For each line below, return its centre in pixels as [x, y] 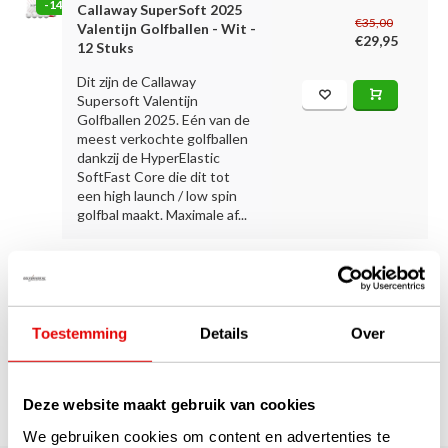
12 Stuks [106, 47]
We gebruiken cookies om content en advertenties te [206, 436]
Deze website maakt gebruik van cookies [169, 404]
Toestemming [80, 333]
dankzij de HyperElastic [149, 157]
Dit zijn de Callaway [137, 81]
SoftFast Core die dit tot [154, 176]
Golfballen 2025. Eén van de [164, 119]
